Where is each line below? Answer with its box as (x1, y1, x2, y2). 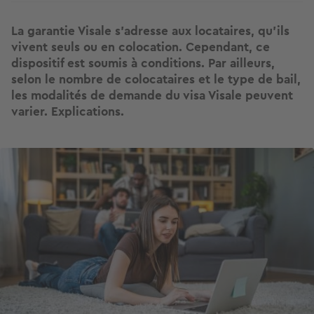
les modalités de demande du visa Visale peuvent (11, 86, 293, 105)
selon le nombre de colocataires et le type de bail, (11, 70, 301, 89)
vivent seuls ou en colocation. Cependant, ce (11, 38, 270, 57)
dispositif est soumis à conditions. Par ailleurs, (11, 54, 275, 73)
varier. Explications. (11, 102, 124, 121)
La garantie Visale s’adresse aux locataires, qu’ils (11, 22, 289, 41)
